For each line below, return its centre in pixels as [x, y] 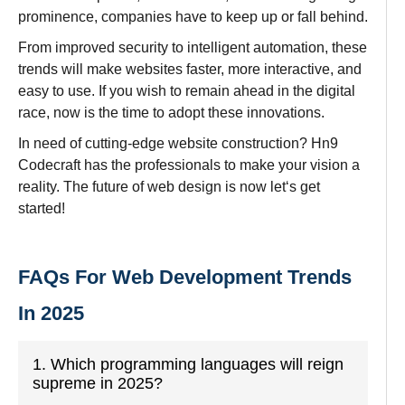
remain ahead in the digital [270, 90]
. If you [114, 90]
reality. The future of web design [120, 186]
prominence [56, 16]
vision [329, 165]
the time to [133, 112]
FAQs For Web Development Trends [185, 277]
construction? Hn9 [278, 143]
